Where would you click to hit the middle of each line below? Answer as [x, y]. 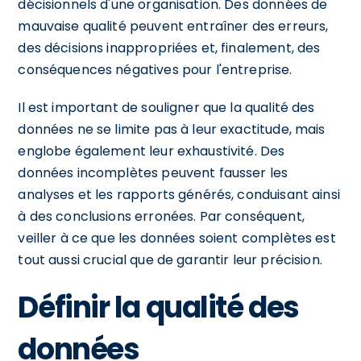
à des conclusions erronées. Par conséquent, [161, 216]
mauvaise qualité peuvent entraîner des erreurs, [173, 26]
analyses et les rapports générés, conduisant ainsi [179, 194]
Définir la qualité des [158, 307]
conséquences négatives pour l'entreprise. [155, 69]
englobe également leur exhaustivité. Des [151, 151]
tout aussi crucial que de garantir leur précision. [170, 259]
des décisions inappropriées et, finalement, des [169, 48]
